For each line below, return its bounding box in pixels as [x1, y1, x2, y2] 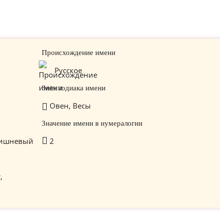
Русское [54, 65, 82, 75]
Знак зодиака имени [41, 84, 106, 92]
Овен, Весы [47, 101, 91, 110]
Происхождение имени [41, 49, 115, 56]
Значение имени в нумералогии [41, 119, 142, 127]
